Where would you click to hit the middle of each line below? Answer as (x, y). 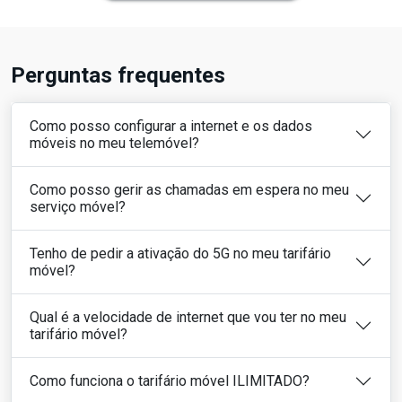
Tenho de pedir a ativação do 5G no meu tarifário (180, 253)
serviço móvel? (78, 206)
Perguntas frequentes (118, 75)
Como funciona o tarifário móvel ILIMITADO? (170, 381)
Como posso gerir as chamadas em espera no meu (189, 189)
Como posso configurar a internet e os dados (171, 126)
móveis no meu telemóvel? (114, 143)
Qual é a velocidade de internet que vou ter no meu (188, 317)
